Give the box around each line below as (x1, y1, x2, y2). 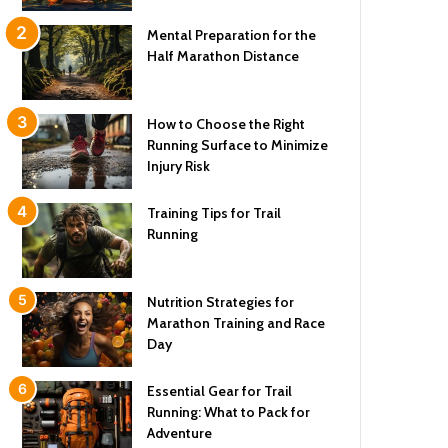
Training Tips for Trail (147, 204, 282, 222)
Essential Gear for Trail (147, 382, 293, 400)
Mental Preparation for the (147, 26, 317, 44)
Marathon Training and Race (147, 314, 326, 332)
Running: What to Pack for (147, 403, 311, 421)
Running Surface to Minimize (147, 136, 329, 154)
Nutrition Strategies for (147, 293, 295, 311)
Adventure (147, 424, 213, 442)
